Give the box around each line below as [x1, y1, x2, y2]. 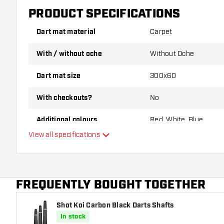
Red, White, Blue [150, 115, 203, 124]
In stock [60, 212, 85, 221]
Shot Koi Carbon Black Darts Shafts [56, 200, 174, 210]
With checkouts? [43, 93, 92, 102]
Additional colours [41, 115, 97, 124]
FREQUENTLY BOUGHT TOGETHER [16, 176, 206, 193]
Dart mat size [41, 71, 81, 80]
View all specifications [28, 130, 100, 139]
